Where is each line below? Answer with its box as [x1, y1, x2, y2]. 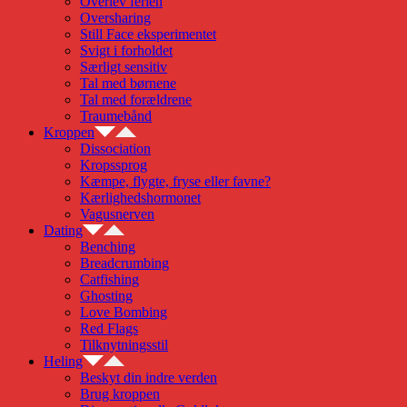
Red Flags [80, 321, 138, 336]
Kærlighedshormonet [80, 190, 201, 205]
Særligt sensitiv [80, 59, 167, 74]
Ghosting [80, 288, 133, 303]
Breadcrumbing [80, 255, 169, 271]
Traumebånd [80, 108, 152, 124]
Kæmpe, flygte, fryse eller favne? [80, 174, 271, 189]
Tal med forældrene [80, 92, 192, 107]
